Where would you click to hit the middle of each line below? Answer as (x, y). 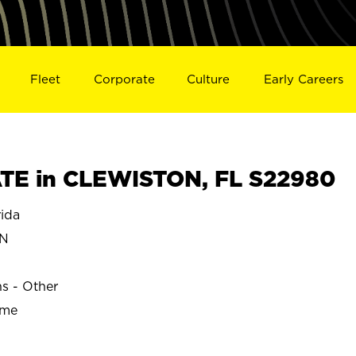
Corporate (124, 79)
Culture (209, 79)
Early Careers (304, 79)
